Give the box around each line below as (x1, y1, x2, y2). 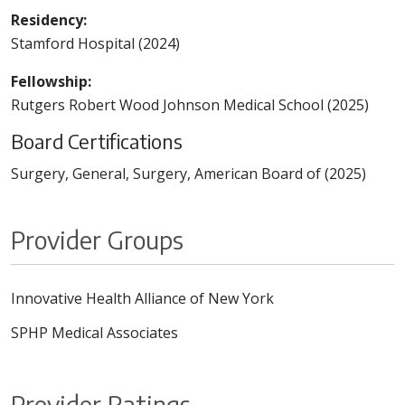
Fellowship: (11, 71, 91, 92)
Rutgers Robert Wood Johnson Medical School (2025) (11, 95, 369, 116)
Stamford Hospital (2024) (11, 33, 180, 54)
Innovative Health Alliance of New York (11, 288, 274, 309)
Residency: (11, 10, 87, 31)
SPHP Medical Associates (11, 323, 178, 344)
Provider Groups (11, 224, 184, 256)
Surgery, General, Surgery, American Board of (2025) (11, 164, 366, 184)
